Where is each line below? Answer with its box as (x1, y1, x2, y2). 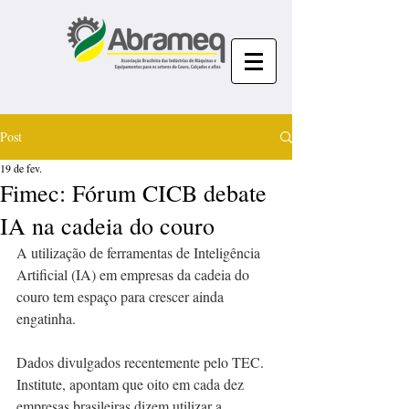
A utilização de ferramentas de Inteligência (16, 243, 264, 262)
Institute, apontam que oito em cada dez (16, 374, 247, 393)
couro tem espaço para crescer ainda (16, 287, 227, 306)
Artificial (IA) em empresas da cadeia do (16, 265, 253, 284)
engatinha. (16, 309, 76, 328)
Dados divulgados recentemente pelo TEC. (16, 352, 267, 372)
